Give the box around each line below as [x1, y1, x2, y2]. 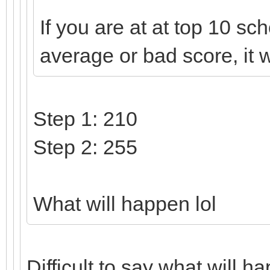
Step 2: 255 [33, 135, 143, 159]
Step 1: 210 [33, 107, 137, 130]
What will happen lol [33, 192, 216, 215]
